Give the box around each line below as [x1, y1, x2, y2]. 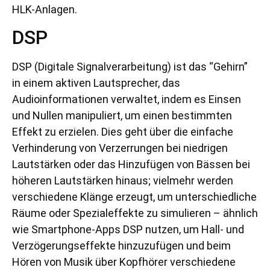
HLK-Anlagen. [12, 2, 77, 16]
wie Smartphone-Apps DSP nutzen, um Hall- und [12, 223, 244, 236]
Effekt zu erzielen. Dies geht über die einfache [12, 125, 233, 139]
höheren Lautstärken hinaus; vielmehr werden [12, 174, 233, 187]
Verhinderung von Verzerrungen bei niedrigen [12, 142, 228, 155]
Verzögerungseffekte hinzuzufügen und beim [12, 239, 231, 253]
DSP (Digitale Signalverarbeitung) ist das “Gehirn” [12, 60, 248, 74]
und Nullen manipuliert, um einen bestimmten [12, 109, 232, 122]
